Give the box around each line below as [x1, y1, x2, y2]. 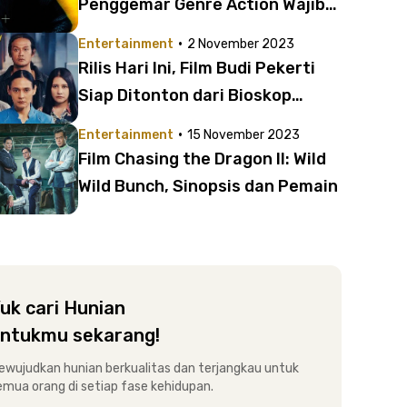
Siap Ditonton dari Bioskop [78, 85, 292, 105]
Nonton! [78, 22, 142, 42]
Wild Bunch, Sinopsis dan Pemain [78, 176, 338, 196]
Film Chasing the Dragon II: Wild [78, 149, 326, 169]
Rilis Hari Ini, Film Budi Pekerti [78, 58, 315, 78]
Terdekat [78, 113, 152, 133]
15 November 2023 [187, 127, 300, 143]
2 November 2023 [187, 36, 294, 52]
